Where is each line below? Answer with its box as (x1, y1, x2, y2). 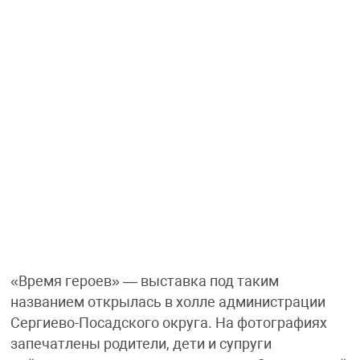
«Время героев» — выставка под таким (10, 273, 279, 290)
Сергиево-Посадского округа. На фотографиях (10, 315, 327, 332)
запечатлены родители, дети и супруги (10, 336, 272, 353)
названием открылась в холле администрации (10, 294, 325, 311)
